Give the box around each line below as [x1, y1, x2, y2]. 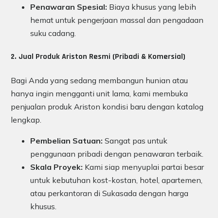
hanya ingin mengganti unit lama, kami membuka [11, 88, 188, 98]
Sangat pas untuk [103, 135, 167, 145]
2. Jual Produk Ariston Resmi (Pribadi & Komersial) [11, 52, 185, 62]
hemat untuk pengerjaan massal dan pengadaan [30, 15, 203, 25]
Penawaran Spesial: [30, 2, 107, 12]
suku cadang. [30, 28, 76, 38]
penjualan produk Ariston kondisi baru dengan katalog [11, 101, 203, 111]
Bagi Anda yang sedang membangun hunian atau [11, 75, 188, 85]
